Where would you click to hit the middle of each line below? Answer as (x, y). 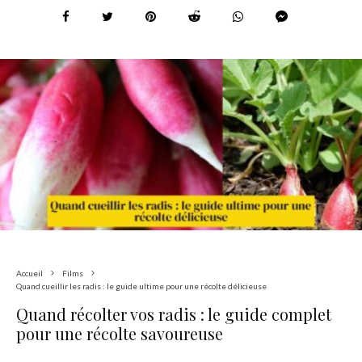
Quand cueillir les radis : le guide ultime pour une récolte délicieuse (141, 286)
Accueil (29, 274)
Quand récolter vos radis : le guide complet (174, 314)
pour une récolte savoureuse (120, 334)
